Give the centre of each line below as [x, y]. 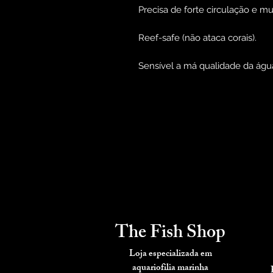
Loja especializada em [170, 255]
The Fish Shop [170, 234]
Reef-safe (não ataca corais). [197, 38]
